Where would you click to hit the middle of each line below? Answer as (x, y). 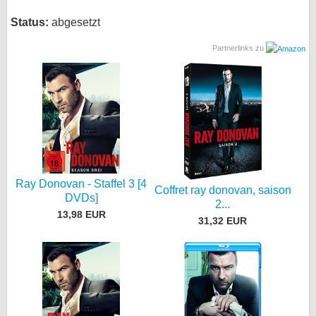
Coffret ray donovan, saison (223, 190)
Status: (30, 22)
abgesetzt (74, 22)
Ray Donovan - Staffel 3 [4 (81, 183)
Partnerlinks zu (239, 48)
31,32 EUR (223, 221)
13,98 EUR (81, 215)
